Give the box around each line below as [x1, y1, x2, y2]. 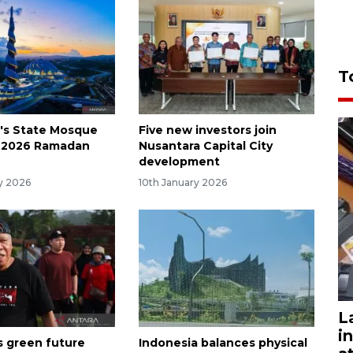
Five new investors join [138, 123, 277, 138]
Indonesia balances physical [138, 336, 307, 351]
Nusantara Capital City [138, 139, 273, 154]
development [138, 154, 220, 169]
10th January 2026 [138, 176, 227, 189]
